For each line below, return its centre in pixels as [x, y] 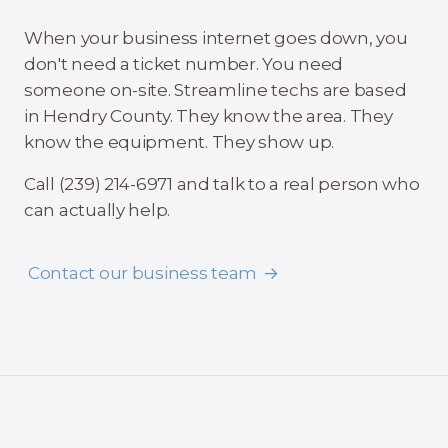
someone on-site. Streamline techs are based [215, 90]
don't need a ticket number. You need [184, 64]
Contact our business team [143, 273]
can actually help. [97, 210]
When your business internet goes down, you [216, 38]
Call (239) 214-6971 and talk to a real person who [222, 184]
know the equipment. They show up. [179, 142]
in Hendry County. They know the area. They [208, 116]
